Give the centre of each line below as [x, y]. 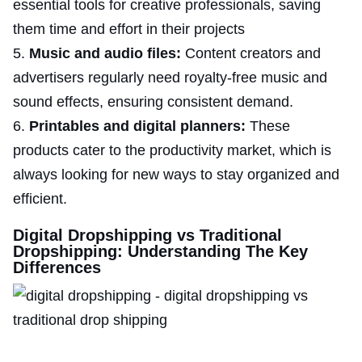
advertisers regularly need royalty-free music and [170, 77]
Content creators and [253, 53]
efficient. [42, 198]
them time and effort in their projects [129, 29]
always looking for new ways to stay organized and [176, 174]
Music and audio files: [107, 53]
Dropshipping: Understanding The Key [160, 251]
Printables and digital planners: [139, 126]
